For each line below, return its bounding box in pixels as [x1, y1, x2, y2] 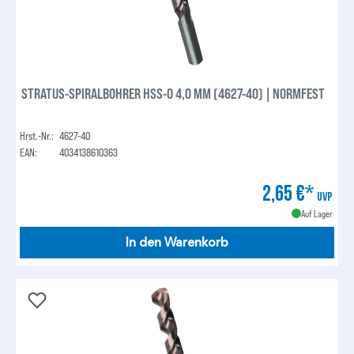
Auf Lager [300, 207, 333, 219]
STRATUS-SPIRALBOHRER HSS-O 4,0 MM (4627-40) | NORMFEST [21, 84, 326, 102]
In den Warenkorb [126, 234, 228, 250]
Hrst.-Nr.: [20, 128, 55, 142]
